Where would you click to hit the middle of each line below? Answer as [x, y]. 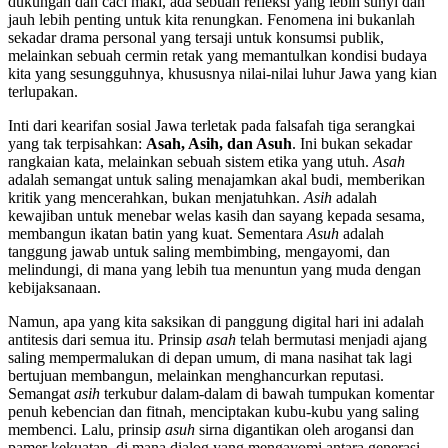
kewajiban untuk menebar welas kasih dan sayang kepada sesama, [216, 215]
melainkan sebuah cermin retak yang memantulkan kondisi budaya [217, 55]
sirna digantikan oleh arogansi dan [304, 429]
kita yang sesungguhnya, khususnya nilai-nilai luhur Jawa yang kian [222, 73]
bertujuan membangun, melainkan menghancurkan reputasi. [196, 375]
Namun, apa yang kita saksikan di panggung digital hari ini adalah [216, 321]
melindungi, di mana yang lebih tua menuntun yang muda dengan [214, 269]
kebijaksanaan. [54, 287]
